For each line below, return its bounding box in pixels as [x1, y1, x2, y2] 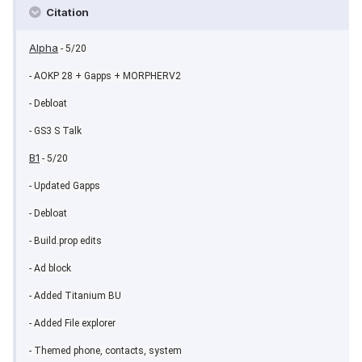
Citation [44, 6, 89, 19]
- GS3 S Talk [29, 125, 82, 137]
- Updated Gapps [29, 180, 100, 192]
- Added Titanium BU [29, 290, 121, 302]
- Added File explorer [29, 318, 116, 330]
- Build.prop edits [29, 235, 102, 247]
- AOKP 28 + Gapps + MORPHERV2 [29, 70, 181, 82]
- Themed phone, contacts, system [29, 345, 182, 357]
